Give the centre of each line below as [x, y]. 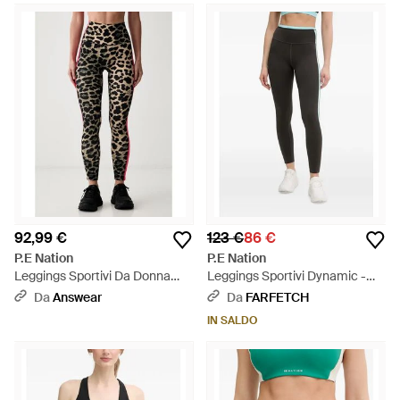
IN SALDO [232, 321]
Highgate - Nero [60, 294]
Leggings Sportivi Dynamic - [287, 276]
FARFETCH [277, 297]
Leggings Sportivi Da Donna [92, 276]
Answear [77, 297]
